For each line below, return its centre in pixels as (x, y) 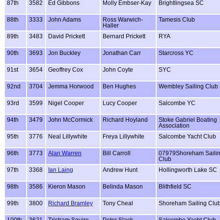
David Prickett (67, 36)
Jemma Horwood (71, 86)
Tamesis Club (177, 19)
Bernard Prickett (124, 36)
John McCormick (70, 120)
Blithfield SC (175, 186)
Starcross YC (176, 53)
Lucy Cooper (120, 103)
